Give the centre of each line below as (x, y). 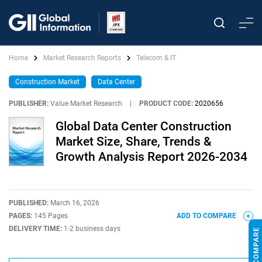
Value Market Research (86, 104)
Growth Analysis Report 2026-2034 (151, 157)
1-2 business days (92, 229)
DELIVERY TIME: (36, 229)
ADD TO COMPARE (207, 216)
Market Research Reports (82, 58)
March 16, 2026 (75, 203)
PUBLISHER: (29, 104)
